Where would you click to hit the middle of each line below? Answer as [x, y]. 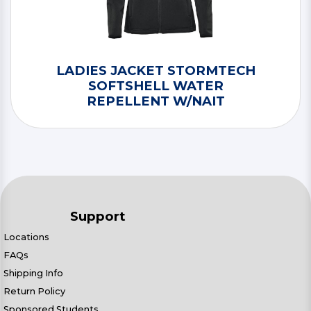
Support [98, 216]
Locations [26, 237]
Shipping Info [33, 273]
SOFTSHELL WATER [155, 86]
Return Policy [34, 291]
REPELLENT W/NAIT [155, 101]
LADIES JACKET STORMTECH [155, 70]
